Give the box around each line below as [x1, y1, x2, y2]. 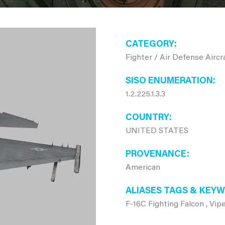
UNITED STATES [125, 127, 188, 135]
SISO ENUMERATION [125, 77, 213, 86]
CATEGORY [125, 40, 174, 49]
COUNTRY [125, 114, 169, 123]
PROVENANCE [125, 150, 187, 159]
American [125, 164, 160, 172]
